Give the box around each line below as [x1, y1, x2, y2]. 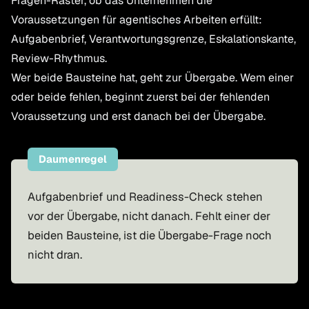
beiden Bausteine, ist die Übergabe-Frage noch [28, 228, 272, 243]
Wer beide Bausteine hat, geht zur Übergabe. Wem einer [11, 70, 294, 86]
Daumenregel [39, 152, 107, 166]
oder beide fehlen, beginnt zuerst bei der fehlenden [11, 90, 270, 105]
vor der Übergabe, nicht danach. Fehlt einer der [28, 208, 270, 224]
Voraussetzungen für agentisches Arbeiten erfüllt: [11, 12, 262, 28]
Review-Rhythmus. [11, 51, 107, 66]
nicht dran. [28, 247, 82, 263]
